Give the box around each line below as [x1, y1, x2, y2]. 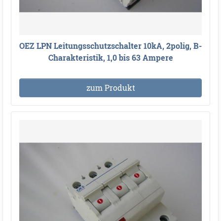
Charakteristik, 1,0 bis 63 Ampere [48, 52, 173, 63]
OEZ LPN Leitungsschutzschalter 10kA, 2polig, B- [19, 40, 202, 51]
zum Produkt [86, 82, 135, 93]
